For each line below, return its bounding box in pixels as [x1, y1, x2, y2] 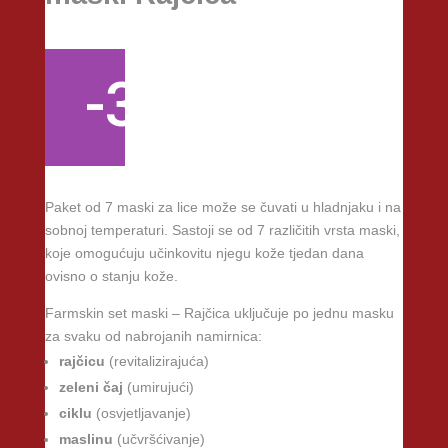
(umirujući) [126, 378, 194, 395]
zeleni [58, 378, 99, 395]
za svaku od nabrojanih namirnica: [44, 327, 262, 344]
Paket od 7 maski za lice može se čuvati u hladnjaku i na [44, 198, 401, 215]
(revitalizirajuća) [108, 352, 209, 369]
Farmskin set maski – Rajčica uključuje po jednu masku [44, 304, 394, 321]
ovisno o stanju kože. [44, 267, 178, 284]
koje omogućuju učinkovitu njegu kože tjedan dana [44, 244, 364, 261]
